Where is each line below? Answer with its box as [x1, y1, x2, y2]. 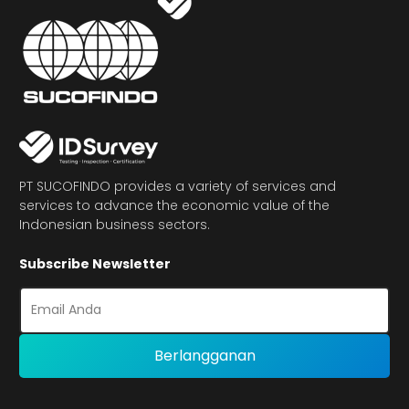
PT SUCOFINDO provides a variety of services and [19, 176, 336, 195]
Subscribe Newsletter [19, 254, 171, 273]
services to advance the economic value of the [19, 195, 330, 215]
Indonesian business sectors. [19, 215, 210, 234]
